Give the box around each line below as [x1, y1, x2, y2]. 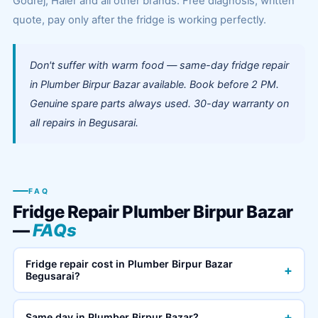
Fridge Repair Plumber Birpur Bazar [12, 201, 293, 222]
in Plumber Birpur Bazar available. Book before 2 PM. [29, 78, 279, 90]
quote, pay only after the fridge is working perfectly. [12, 13, 266, 26]
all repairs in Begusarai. [29, 116, 138, 128]
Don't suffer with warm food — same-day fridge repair [29, 59, 289, 71]
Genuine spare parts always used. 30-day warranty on [29, 97, 289, 109]
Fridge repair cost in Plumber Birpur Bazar [26, 258, 234, 270]
